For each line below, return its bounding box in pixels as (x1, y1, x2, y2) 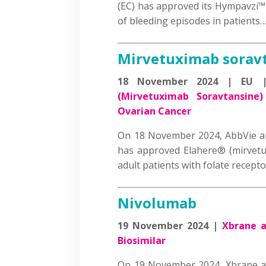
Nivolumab (118, 192, 197, 213)
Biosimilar (118, 233, 166, 247)
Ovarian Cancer (118, 104, 192, 118)
